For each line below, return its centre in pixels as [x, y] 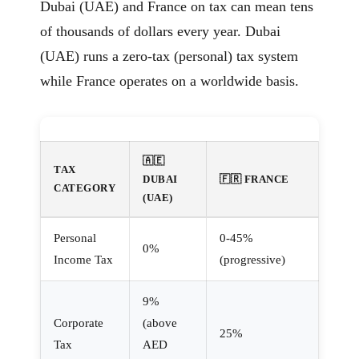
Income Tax [83, 259]
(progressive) [252, 259]
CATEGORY [85, 188]
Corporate [79, 323]
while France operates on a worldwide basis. [169, 81]
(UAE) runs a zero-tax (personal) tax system [169, 56]
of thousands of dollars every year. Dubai [160, 31]
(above [160, 323]
